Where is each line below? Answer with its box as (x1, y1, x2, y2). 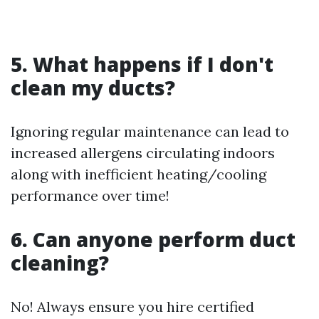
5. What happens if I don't (11, 51, 273, 78)
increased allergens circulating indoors (11, 144, 275, 162)
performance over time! (11, 187, 169, 205)
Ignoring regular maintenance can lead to (11, 122, 289, 141)
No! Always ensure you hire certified (11, 298, 254, 316)
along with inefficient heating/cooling (11, 165, 266, 184)
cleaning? (11, 249, 109, 277)
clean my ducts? (11, 74, 175, 102)
